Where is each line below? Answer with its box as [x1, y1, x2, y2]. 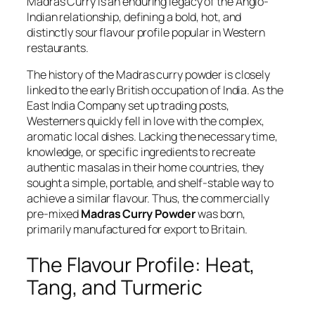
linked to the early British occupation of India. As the [27, 82, 283, 98]
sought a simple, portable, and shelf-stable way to [27, 175, 274, 191]
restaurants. [27, 40, 89, 56]
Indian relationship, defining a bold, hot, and [27, 9, 242, 25]
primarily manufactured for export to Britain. [27, 221, 247, 238]
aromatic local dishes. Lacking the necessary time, [27, 129, 278, 145]
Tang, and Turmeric [27, 274, 203, 302]
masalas [77, 160, 120, 176]
